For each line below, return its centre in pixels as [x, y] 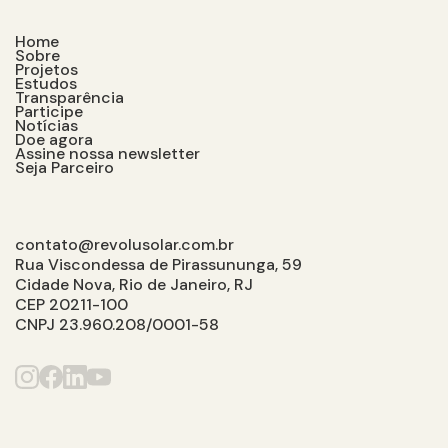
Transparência [69, 97]
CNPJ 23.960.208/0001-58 [117, 324]
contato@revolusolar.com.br [124, 244]
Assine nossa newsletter [107, 153]
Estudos [46, 83]
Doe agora [54, 139]
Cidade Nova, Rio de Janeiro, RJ [134, 284]
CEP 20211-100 [71, 304]
